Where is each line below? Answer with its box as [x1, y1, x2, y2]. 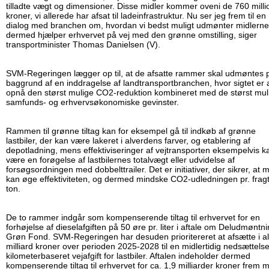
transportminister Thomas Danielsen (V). [6, 40, 160, 50]
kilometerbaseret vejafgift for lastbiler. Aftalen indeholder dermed [6, 251, 250, 261]
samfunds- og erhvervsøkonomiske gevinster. [6, 97, 181, 107]
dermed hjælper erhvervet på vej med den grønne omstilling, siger [6, 30, 257, 40]
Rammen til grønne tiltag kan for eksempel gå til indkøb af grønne [6, 126, 256, 136]
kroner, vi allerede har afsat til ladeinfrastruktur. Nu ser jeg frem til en [6, 11, 266, 21]
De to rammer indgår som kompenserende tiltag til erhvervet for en [6, 213, 260, 223]
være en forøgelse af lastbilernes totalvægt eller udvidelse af [6, 155, 235, 165]
